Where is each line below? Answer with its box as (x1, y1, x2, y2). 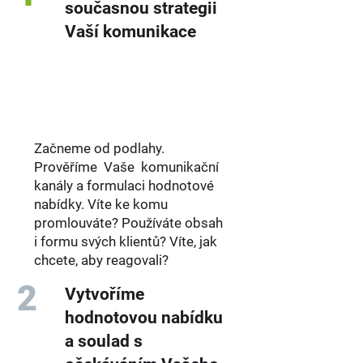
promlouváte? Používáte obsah (34, 215, 223, 231)
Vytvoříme (65, 284, 144, 304)
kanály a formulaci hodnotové (34, 177, 214, 194)
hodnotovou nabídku (65, 308, 223, 327)
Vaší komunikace (65, 22, 196, 41)
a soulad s (65, 331, 143, 351)
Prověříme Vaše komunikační (34, 159, 219, 175)
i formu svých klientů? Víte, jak (34, 233, 217, 250)
